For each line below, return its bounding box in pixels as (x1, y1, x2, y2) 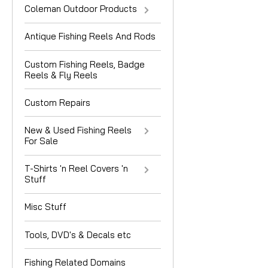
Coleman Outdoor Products (25, 3, 137, 15)
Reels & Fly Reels (25, 69, 98, 81)
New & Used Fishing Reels (25, 124, 132, 136)
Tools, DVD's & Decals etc (25, 229, 131, 240)
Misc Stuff (25, 201, 66, 213)
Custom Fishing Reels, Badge (25, 58, 145, 70)
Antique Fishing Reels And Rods (25, 31, 156, 42)
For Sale (25, 135, 58, 147)
